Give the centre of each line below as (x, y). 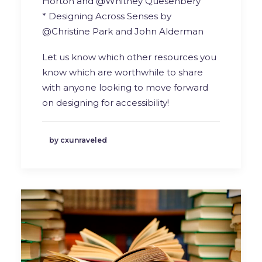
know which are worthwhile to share (123, 72)
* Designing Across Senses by (107, 16)
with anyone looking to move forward (125, 87)
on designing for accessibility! (106, 102)
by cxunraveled (78, 140)
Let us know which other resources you (129, 57)
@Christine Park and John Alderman (123, 31)
